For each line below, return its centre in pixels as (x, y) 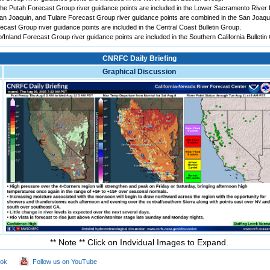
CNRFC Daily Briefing (139, 58)
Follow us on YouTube (63, 261)
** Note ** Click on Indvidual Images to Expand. (139, 242)
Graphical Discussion (139, 71)
